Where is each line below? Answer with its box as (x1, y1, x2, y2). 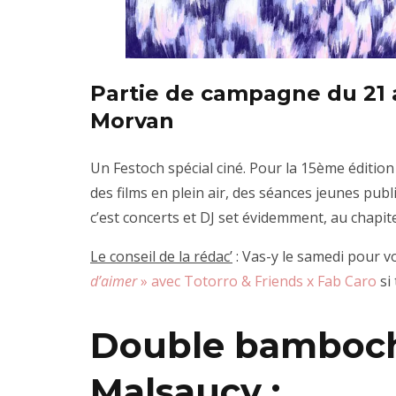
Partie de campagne (90, 80, 321, 106)
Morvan (90, 107, 174, 133)
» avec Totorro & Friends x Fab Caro (137, 270, 377, 291)
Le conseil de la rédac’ (90, 246, 232, 266)
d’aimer (90, 270, 137, 291)
